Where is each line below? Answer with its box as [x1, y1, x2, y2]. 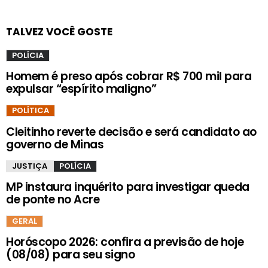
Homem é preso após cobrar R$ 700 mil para [6, 68, 252, 85]
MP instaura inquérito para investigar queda [6, 178, 249, 195]
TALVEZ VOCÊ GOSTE [6, 25, 112, 39]
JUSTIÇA [12, 160, 47, 172]
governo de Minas [6, 136, 104, 153]
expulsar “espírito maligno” [6, 81, 157, 98]
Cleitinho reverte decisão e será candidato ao [6, 123, 257, 140]
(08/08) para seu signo [6, 246, 135, 263]
